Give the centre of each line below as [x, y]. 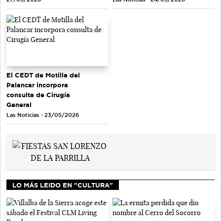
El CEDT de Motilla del [43, 75]
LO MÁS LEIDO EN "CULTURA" [63, 185]
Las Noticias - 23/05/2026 [43, 115]
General [19, 104]
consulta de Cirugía [38, 94]
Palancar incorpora [37, 85]
